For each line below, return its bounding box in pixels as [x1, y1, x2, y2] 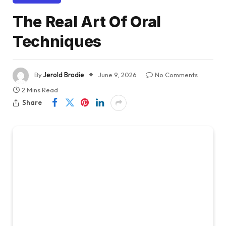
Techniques [13, 32, 101, 50]
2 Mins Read [22, 85, 58, 94]
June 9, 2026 [98, 70, 137, 79]
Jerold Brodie [43, 70, 84, 79]
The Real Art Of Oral [13, 12, 161, 31]
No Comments [155, 70, 198, 79]
